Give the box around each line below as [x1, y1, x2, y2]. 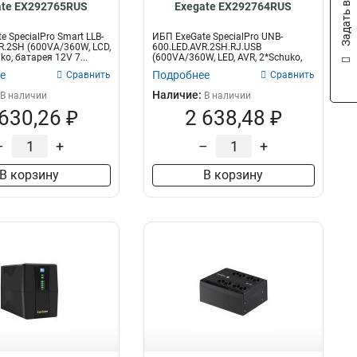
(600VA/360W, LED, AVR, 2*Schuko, [151, 52, 302, 63]
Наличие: [151, 88, 204, 101]
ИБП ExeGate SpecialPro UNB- [151, 31, 283, 42]
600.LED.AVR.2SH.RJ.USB [151, 41, 261, 53]
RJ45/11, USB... [151, 62, 218, 73]
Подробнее [151, 69, 210, 81]
